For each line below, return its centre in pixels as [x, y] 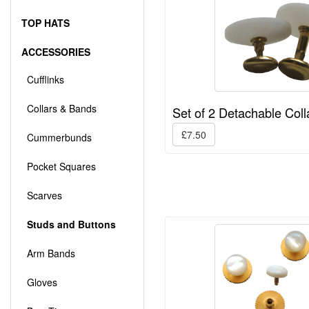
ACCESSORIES [56, 52]
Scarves [42, 196]
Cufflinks [43, 80]
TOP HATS [46, 23]
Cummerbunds [57, 138]
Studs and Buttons [71, 225]
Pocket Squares [59, 167]
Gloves [39, 282]
